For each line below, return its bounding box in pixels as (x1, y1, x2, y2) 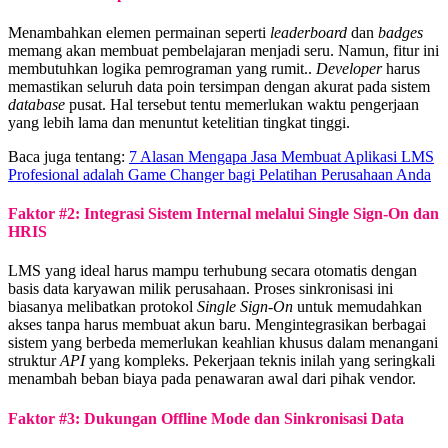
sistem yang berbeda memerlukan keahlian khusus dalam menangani (8, 334, 438, 352)
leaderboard (270, 23, 347, 41)
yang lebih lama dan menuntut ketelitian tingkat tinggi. (8, 113, 350, 131)
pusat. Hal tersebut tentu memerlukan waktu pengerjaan (65, 95, 419, 113)
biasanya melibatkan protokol (8, 298, 197, 316)
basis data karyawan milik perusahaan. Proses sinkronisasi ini (8, 280, 393, 298)
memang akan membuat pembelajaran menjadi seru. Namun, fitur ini (8, 41, 439, 59)
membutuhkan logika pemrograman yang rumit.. (8, 59, 316, 77)
